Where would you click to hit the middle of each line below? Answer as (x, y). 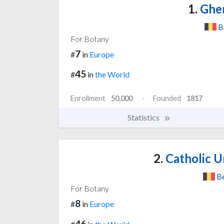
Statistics (144, 117)
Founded (167, 98)
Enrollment (88, 98)
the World (112, 74)
